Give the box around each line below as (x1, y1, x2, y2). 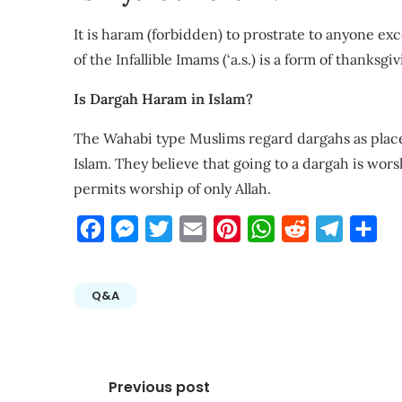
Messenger (138, 220, 212, 238)
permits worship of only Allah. (74, 179, 271, 197)
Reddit (309, 220, 354, 238)
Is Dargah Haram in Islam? (74, 90, 253, 108)
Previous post (108, 377, 210, 398)
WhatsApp (275, 220, 344, 238)
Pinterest (240, 220, 302, 238)
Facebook (104, 220, 167, 238)
